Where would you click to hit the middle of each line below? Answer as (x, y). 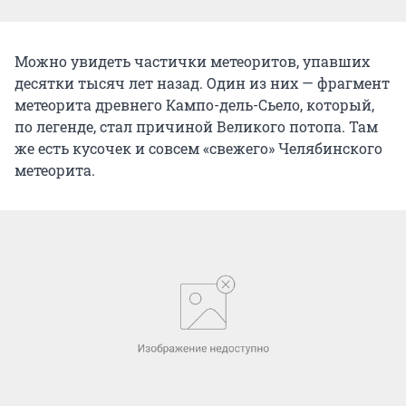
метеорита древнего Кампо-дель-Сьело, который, (194, 105)
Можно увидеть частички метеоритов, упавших (192, 62)
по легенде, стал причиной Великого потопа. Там (196, 127)
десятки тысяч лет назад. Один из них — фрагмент (202, 83)
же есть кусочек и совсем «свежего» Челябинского (198, 149)
